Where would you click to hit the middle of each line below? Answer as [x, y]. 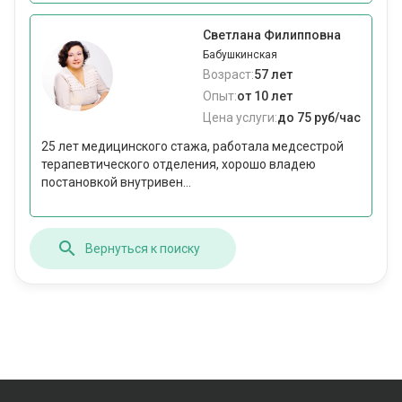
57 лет [273, 75]
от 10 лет [265, 96]
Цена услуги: [240, 118]
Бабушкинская [240, 55]
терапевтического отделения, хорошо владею [179, 165]
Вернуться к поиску [143, 248]
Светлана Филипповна [272, 35]
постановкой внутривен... [116, 183]
